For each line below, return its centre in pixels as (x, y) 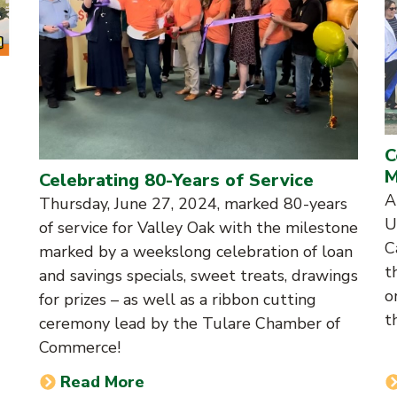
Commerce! (80, 347)
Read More (103, 381)
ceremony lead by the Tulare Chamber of (190, 323)
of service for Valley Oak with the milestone (198, 227)
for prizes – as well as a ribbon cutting (178, 299)
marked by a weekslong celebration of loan (196, 251)
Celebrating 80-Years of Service (176, 180)
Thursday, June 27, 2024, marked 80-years (193, 203)
